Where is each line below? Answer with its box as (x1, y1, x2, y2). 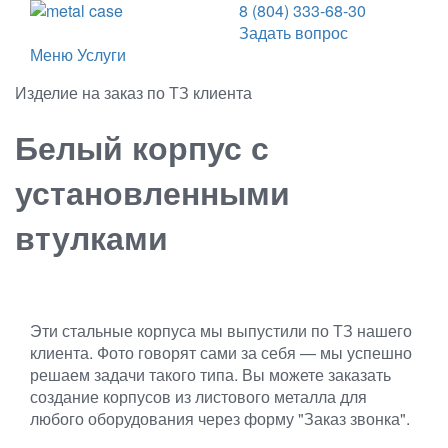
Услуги (77, 43, 126, 66)
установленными (15, 169, 290, 216)
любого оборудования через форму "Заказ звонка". (30, 406, 410, 430)
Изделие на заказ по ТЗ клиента (15, 81, 252, 104)
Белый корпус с (15, 124, 269, 171)
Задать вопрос (239, 21, 348, 44)
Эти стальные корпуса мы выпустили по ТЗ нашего (30, 318, 412, 342)
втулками (15, 214, 168, 261)
